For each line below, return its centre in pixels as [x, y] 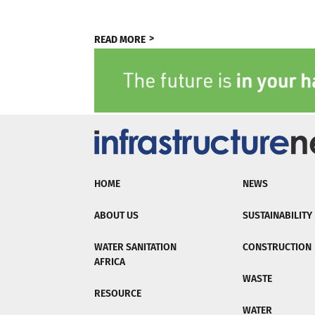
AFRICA [110, 262]
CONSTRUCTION [277, 247]
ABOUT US [117, 216]
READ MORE [120, 40]
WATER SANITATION [136, 247]
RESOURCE [118, 294]
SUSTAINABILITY [277, 216]
